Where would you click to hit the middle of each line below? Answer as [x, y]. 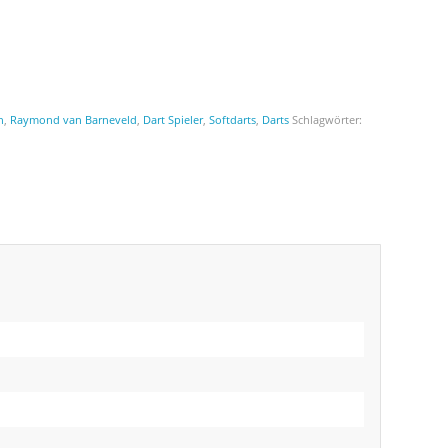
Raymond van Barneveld [74, 120]
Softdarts [233, 120]
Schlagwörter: [327, 120]
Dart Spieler [173, 120]
